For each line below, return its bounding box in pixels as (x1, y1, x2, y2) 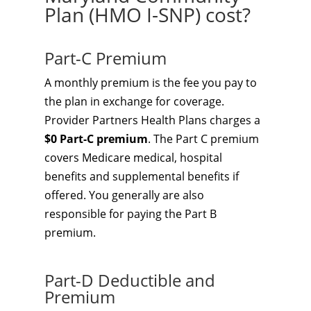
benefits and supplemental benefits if (44, 169, 239, 184)
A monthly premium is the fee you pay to (44, 75, 257, 90)
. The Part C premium (148, 131, 259, 146)
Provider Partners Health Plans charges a (44, 112, 260, 128)
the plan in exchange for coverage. (44, 94, 224, 109)
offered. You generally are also (44, 187, 204, 203)
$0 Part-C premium (44, 131, 148, 146)
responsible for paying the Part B (44, 206, 217, 221)
